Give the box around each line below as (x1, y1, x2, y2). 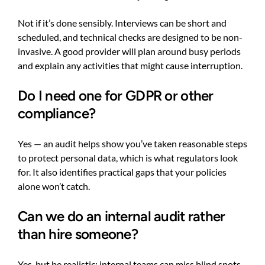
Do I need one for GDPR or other (18, 87, 214, 105)
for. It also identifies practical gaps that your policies (18, 166, 227, 178)
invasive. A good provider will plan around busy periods (18, 46, 241, 57)
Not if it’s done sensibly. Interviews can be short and (18, 17, 227, 29)
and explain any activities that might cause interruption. (18, 60, 243, 72)
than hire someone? (18, 225, 138, 243)
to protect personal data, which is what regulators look (18, 152, 238, 164)
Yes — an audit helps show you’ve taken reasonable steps (18, 138, 247, 150)
